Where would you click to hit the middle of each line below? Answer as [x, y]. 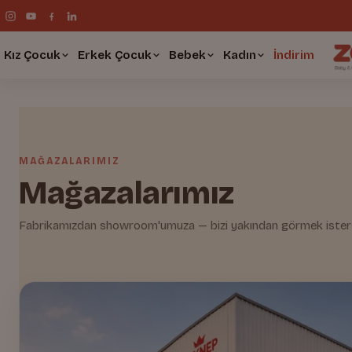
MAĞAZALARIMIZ [69, 161]
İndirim [294, 55]
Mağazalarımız [126, 193]
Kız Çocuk [32, 55]
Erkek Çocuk [115, 55]
